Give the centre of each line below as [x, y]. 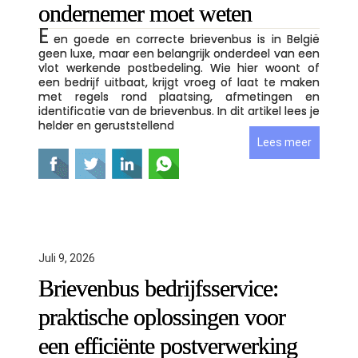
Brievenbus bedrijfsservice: [158, 288]
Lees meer [284, 142]
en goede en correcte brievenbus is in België [187, 39]
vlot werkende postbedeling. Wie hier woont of [179, 68]
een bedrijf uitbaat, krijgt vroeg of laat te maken [179, 82]
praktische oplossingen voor [162, 317]
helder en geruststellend [106, 125]
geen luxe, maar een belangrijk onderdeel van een [179, 54]
